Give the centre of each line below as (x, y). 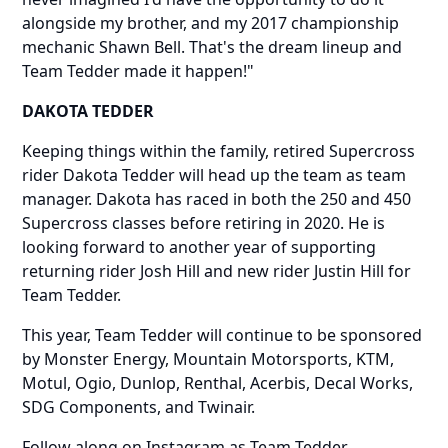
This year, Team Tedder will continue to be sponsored (222, 334)
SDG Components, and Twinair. (139, 406)
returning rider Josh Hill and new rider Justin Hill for (217, 270)
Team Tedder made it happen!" (140, 70)
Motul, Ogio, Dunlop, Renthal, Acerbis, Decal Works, (218, 382)
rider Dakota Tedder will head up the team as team (214, 174)
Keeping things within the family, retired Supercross (219, 150)
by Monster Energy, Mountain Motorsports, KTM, (208, 358)
